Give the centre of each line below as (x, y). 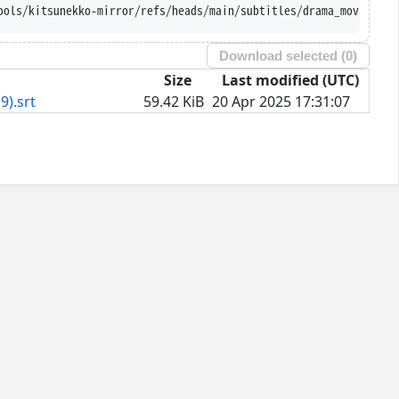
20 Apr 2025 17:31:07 (281, 101)
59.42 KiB (174, 101)
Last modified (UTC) (290, 80)
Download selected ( (283, 55)
